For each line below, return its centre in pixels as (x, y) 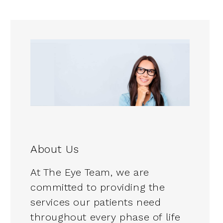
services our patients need (96, 202)
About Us (55, 149)
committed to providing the (98, 187)
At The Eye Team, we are (90, 172)
